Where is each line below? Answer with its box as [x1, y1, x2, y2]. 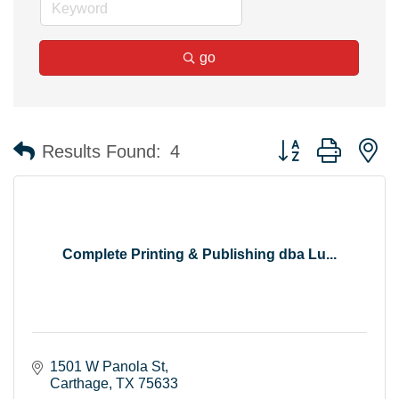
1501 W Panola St [50, 359, 165, 375]
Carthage [50, 376, 109, 392]
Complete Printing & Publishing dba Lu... [62, 247, 337, 263]
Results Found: [42, 141, 161, 161]
